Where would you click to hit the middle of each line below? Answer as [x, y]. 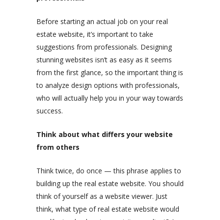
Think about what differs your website [105, 134]
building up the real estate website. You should [110, 183]
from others [58, 147]
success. [51, 110]
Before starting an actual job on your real [102, 21]
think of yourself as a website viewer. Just [102, 196]
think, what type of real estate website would [108, 209]
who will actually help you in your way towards [110, 98]
